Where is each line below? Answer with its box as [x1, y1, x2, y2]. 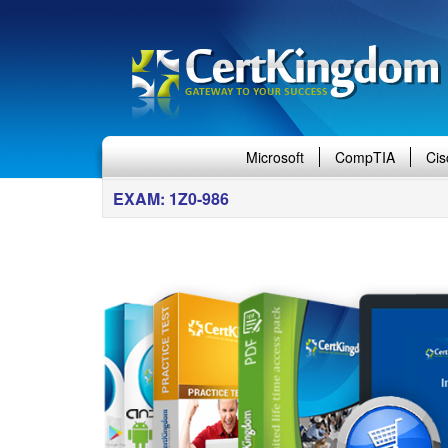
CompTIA [335, 147, 395, 167]
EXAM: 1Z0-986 [113, 187, 229, 210]
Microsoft [246, 147, 304, 167]
